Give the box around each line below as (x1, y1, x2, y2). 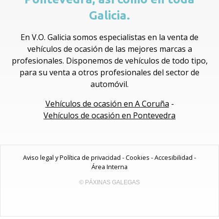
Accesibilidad (154, 153, 193, 162)
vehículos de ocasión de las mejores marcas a (27, 43, 192, 54)
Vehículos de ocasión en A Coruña (45, 98, 169, 109)
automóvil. (90, 78, 129, 89)
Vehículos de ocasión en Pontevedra (44, 109, 175, 121)
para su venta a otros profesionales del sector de (20, 66, 199, 78)
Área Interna (91, 162, 128, 171)
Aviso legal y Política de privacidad (23, 153, 121, 162)
